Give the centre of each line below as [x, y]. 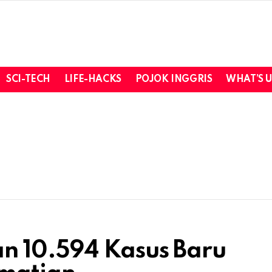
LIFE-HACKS [93, 79]
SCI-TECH [28, 79]
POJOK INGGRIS [174, 79]
